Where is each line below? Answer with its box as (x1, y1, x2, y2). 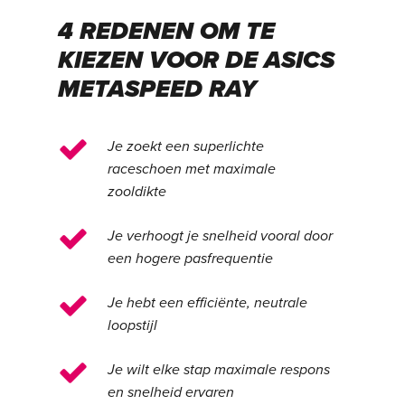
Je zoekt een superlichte (108, 137, 265, 155)
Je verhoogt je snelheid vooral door (108, 226, 334, 245)
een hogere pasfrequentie (108, 249, 274, 268)
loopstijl (108, 316, 158, 334)
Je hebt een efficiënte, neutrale (108, 293, 308, 312)
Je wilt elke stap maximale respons (108, 360, 331, 379)
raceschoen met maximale (108, 159, 277, 178)
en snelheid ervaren (108, 382, 235, 401)
